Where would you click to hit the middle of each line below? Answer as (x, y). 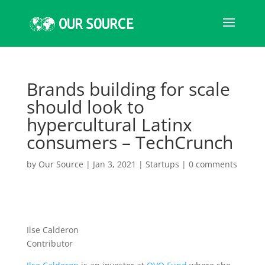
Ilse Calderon (52, 230)
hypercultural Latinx (109, 125)
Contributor (49, 243)
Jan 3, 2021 (114, 164)
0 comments (213, 164)
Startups (162, 164)
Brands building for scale (128, 89)
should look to (85, 107)
